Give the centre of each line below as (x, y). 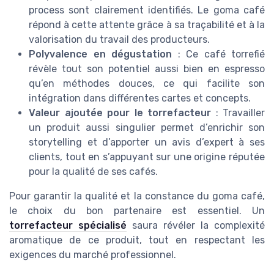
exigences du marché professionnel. (93, 254)
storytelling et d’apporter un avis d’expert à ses (147, 142)
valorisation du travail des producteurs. (119, 39)
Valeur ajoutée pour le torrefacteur (120, 113)
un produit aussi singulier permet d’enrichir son (147, 127)
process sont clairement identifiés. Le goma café (147, 10)
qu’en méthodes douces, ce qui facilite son (147, 83)
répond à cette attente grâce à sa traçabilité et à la (147, 24)
